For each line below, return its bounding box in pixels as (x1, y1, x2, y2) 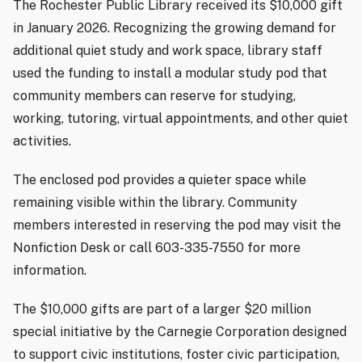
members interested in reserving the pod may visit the (13, 217, 341, 233)
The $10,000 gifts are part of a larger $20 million (13, 301, 311, 317)
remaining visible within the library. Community (13, 194, 297, 210)
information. (13, 262, 86, 278)
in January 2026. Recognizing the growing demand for (13, 19, 336, 36)
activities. (13, 133, 71, 149)
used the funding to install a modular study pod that (13, 65, 327, 81)
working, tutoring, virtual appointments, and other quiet (13, 110, 348, 126)
